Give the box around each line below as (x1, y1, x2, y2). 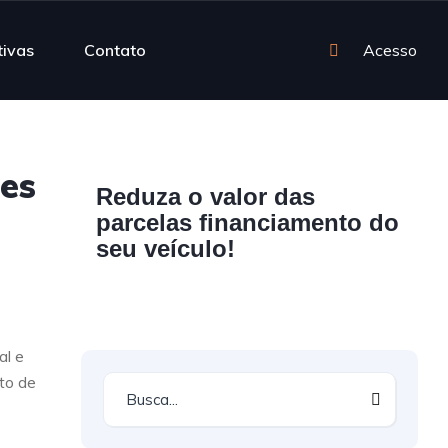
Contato (84, 39, 146, 60)
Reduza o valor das (96, 183, 316, 210)
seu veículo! (96, 235, 236, 262)
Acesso (363, 40, 417, 60)
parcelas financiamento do (96, 209, 400, 236)
